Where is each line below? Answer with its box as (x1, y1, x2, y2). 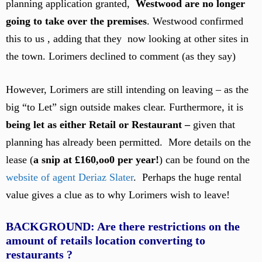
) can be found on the (159, 154, 250, 166)
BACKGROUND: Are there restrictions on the (6, 220, 240, 233)
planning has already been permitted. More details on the (6, 136, 251, 148)
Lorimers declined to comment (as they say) (49, 50, 236, 62)
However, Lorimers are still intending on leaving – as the (6, 84, 249, 95)
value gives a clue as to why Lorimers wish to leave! (6, 189, 230, 201)
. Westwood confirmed (147, 15, 243, 27)
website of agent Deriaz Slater (6, 171, 133, 183)
